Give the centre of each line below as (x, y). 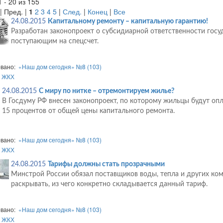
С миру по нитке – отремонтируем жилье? (106, 91)
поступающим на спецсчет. (55, 42)
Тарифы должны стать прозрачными (106, 165)
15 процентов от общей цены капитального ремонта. (88, 111)
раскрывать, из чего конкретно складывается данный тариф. (109, 184)
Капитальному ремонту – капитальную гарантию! (128, 22)
